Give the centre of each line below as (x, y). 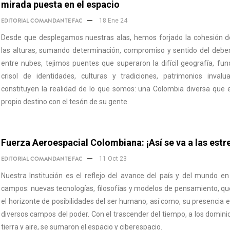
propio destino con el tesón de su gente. (65, 102)
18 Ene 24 (112, 21)
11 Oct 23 (112, 159)
